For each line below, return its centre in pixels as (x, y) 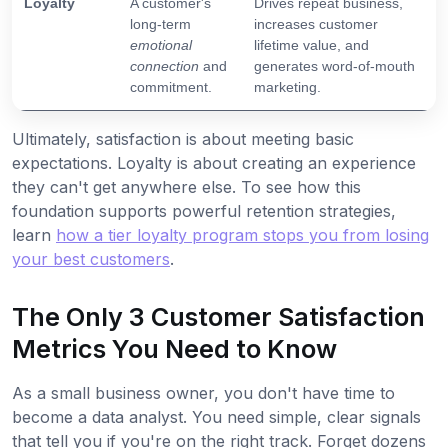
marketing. (287, 87)
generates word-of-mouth (334, 66)
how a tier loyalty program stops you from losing (242, 235)
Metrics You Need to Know (174, 349)
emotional (161, 45)
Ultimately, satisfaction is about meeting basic (183, 139)
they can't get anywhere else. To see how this (186, 187)
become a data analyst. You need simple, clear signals (216, 417)
